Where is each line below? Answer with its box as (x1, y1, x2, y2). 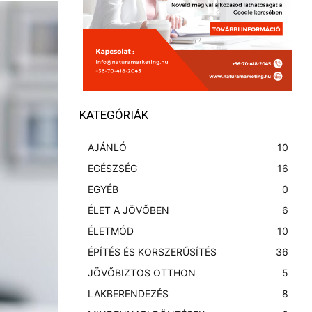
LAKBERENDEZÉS (88, 288, 169, 299)
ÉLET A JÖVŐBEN (88, 204, 169, 216)
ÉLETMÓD (88, 225, 134, 237)
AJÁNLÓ (88, 141, 127, 153)
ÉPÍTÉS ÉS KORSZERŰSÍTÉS (88, 246, 217, 258)
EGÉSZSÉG (88, 162, 137, 174)
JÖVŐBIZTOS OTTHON (88, 267, 196, 279)
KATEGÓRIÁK (79, 108, 148, 122)
